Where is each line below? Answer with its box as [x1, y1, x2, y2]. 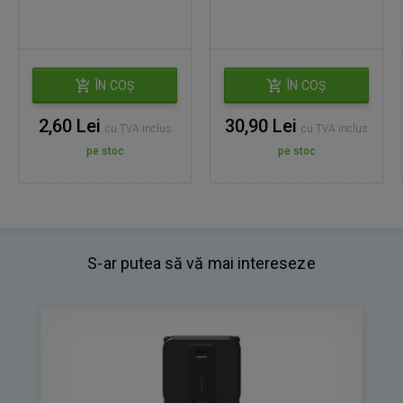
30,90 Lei [225, 115, 301, 138]
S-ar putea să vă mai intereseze [87, 254, 316, 273]
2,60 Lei [38, 115, 105, 138]
